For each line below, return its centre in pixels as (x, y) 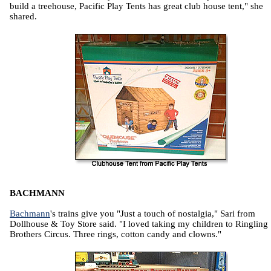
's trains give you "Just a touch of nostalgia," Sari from (153, 214)
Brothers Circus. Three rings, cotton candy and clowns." (116, 234)
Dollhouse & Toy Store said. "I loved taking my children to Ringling (139, 224)
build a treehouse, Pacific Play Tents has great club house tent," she (136, 6)
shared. (23, 17)
